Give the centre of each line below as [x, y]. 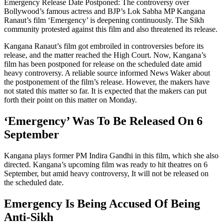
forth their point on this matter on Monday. [70, 100]
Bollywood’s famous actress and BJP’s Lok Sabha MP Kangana [105, 11]
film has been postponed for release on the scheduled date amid [103, 64]
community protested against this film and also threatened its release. [111, 29]
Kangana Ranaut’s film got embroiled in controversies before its [104, 46]
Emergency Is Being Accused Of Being [102, 203]
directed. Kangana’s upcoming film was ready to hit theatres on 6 [106, 164]
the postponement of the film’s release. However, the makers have [107, 82]
